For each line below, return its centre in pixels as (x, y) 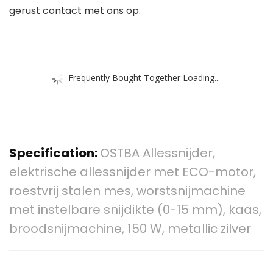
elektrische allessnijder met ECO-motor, (133, 172)
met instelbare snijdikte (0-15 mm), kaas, (135, 210)
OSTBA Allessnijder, (158, 153)
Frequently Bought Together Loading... (144, 77)
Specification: (55, 153)
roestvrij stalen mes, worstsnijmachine (127, 191)
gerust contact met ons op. (75, 11)
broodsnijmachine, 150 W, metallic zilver (130, 229)
